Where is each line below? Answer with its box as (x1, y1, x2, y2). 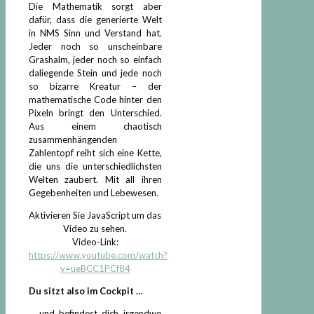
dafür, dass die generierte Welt (29, 13, 162, 25)
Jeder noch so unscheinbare (29, 40, 162, 52)
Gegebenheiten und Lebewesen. (29, 186, 158, 198)
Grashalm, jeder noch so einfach (29, 53, 162, 65)
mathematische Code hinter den (29, 93, 162, 105)
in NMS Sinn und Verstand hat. (29, 27, 162, 39)
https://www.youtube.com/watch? (29, 249, 168, 261)
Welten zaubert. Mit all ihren (29, 173, 162, 185)
